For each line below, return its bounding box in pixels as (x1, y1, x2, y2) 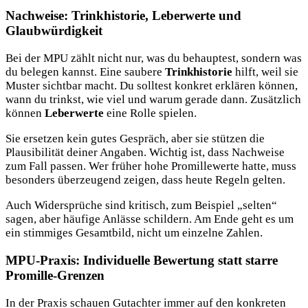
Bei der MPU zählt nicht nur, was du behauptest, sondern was (5, 51, 302, 65)
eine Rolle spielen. (104, 106, 197, 120)
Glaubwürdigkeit (5, 23, 102, 38)
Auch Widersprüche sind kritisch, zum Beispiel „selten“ (5, 198, 277, 212)
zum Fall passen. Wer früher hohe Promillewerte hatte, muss (5, 159, 296, 173)
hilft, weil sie (232, 65, 298, 78)
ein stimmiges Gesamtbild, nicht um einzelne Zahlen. (5, 225, 263, 239)
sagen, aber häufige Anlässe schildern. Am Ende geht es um (5, 212, 294, 225)
